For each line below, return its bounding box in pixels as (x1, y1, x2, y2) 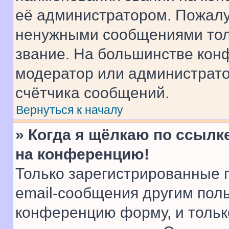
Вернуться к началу (16, 103, 123, 117)
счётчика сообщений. (15, 84, 169, 101)
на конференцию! (15, 146, 149, 163)
